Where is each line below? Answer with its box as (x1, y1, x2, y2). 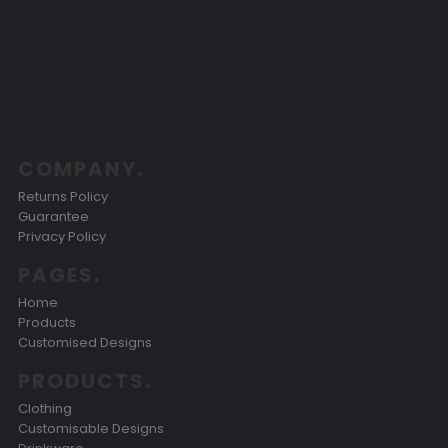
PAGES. (18, 261, 101, 289)
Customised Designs (18, 333, 152, 352)
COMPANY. (18, 155, 144, 183)
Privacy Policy (18, 227, 106, 246)
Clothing (18, 399, 72, 418)
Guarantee (18, 207, 89, 226)
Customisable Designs (18, 419, 164, 438)
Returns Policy (18, 187, 108, 206)
